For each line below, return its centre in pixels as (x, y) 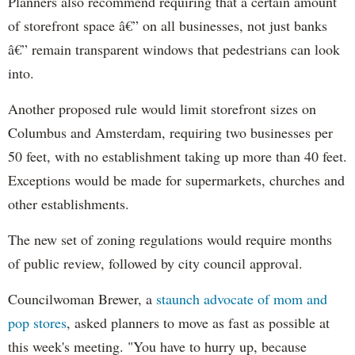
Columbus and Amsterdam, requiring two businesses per (170, 132)
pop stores (37, 322)
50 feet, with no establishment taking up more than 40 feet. (177, 156)
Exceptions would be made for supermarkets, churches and (176, 179)
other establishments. (69, 203)
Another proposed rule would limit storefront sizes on (162, 108)
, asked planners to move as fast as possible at (198, 322)
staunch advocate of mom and (242, 298)
